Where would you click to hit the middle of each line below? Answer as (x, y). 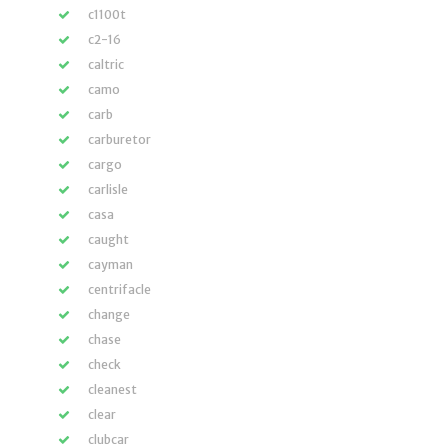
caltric (106, 64)
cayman (110, 264)
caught (108, 239)
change (109, 314)
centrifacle (119, 289)
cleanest (112, 389)
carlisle (108, 189)
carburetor (119, 139)
